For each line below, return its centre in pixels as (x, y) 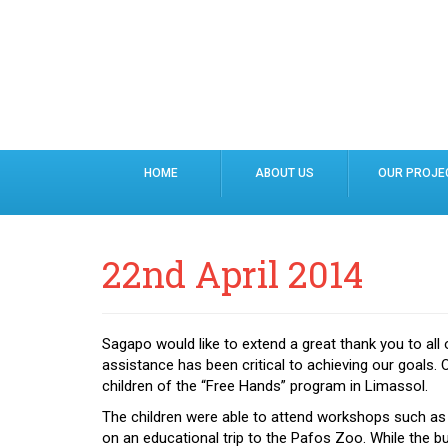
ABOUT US (284, 173)
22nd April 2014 (232, 274)
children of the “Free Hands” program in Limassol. (265, 386)
